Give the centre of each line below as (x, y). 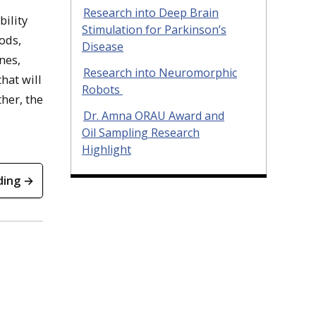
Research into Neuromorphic (160, 72)
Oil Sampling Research (141, 132)
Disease (103, 47)
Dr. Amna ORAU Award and (154, 115)
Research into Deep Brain (151, 13)
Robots (102, 89)
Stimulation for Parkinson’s (154, 30)
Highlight (107, 149)
